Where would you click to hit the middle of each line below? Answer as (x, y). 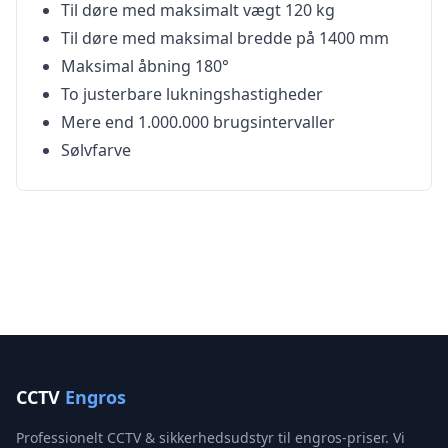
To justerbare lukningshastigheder (192, 94)
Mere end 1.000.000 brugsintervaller (198, 122)
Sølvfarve (96, 150)
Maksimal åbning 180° (145, 66)
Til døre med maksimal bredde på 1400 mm (225, 38)
